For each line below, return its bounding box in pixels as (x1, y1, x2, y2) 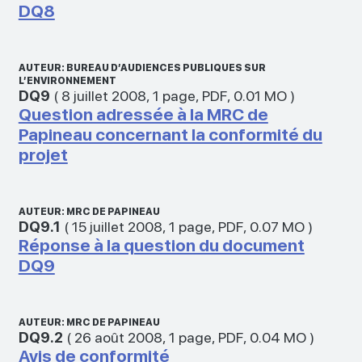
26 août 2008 (74, 328, 162, 346)
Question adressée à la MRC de (18, 103, 268, 124)
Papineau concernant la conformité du (18, 124, 322, 145)
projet (18, 144, 68, 165)
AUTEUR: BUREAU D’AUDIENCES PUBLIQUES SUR (18, 61, 266, 74)
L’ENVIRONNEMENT (18, 74, 116, 86)
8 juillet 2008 (61, 86, 146, 104)
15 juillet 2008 (71, 217, 162, 235)
